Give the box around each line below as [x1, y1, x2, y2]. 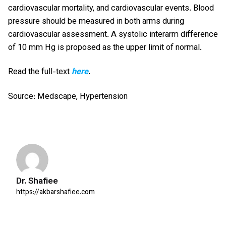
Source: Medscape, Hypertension [8, 90, 128, 103]
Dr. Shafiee [16, 174, 58, 188]
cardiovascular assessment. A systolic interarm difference [8, 28, 218, 42]
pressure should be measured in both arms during [8, 15, 184, 29]
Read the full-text [8, 66, 72, 79]
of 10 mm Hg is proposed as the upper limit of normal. [8, 41, 202, 55]
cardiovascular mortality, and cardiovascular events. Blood [8, 2, 214, 16]
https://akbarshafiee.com [16, 187, 95, 198]
